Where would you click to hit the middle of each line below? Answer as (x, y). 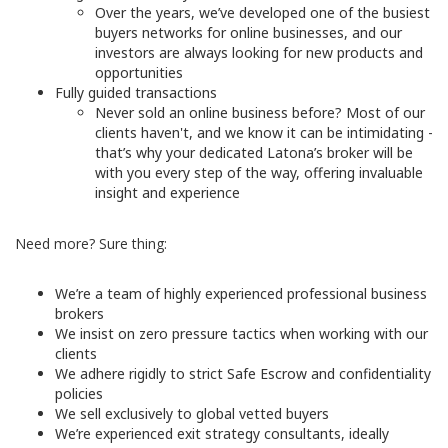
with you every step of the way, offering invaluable (259, 172)
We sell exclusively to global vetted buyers (192, 413)
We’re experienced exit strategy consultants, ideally (222, 433)
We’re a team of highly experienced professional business (241, 293)
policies (79, 393)
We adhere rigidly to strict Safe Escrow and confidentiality (243, 373)
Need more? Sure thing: (91, 243)
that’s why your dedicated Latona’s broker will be (254, 152)
